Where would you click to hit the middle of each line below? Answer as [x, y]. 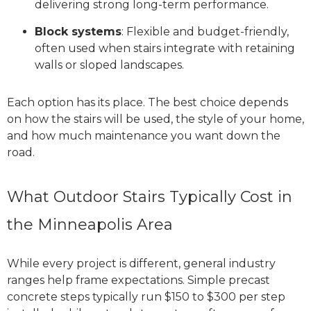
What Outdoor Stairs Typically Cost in [150, 197]
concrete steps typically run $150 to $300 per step [146, 297]
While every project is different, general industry [141, 264]
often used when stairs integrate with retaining [165, 49]
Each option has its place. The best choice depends [148, 103]
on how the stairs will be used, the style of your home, [155, 119]
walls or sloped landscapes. [109, 65]
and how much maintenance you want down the [144, 136]
